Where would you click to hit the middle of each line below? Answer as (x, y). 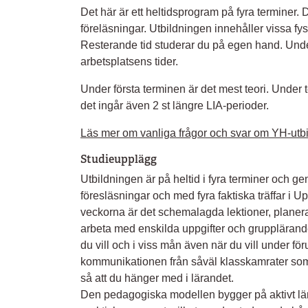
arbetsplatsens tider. (129, 62)
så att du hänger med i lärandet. (158, 278)
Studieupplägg (120, 159)
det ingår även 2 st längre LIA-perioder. (176, 106)
